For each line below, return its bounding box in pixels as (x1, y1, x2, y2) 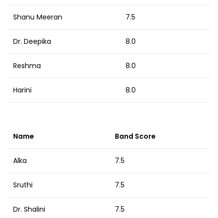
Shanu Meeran (13, 12, 62, 22)
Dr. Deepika (13, 36, 51, 47)
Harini (13, 85, 32, 95)
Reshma (13, 61, 41, 71)
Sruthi (13, 180, 33, 190)
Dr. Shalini (13, 204, 45, 215)
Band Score (115, 131, 156, 142)
